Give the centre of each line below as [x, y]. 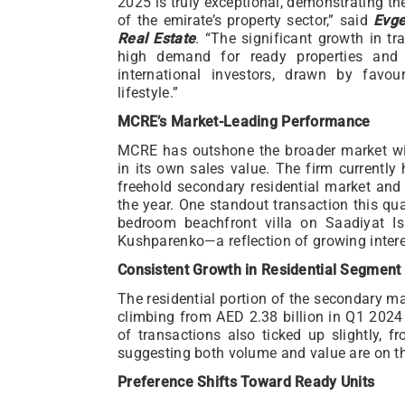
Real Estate [157, 38]
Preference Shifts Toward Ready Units [246, 381]
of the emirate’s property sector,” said [246, 20]
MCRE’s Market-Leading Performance [244, 121]
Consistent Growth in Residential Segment [259, 269]
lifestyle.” [148, 92]
